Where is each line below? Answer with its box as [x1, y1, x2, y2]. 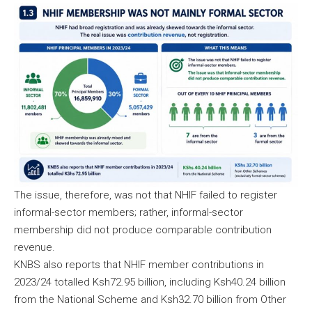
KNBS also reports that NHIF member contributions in [14, 258, 264, 271]
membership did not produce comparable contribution [14, 223, 272, 236]
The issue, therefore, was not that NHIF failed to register [14, 188, 277, 201]
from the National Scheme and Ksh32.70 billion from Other [14, 292, 286, 306]
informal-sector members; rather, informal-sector [14, 205, 243, 219]
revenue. [14, 240, 58, 253]
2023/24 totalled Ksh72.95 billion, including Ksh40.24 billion [14, 275, 286, 288]
